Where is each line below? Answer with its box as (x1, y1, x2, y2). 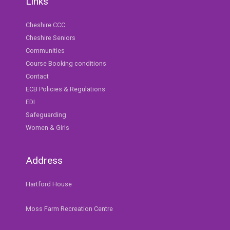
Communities (26, 46, 65, 54)
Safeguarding (26, 110, 66, 119)
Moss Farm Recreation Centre (26, 204, 113, 213)
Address (26, 155, 63, 167)
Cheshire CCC (26, 21, 65, 29)
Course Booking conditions (26, 59, 106, 67)
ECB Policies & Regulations (26, 85, 105, 93)
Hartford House (26, 180, 72, 188)
